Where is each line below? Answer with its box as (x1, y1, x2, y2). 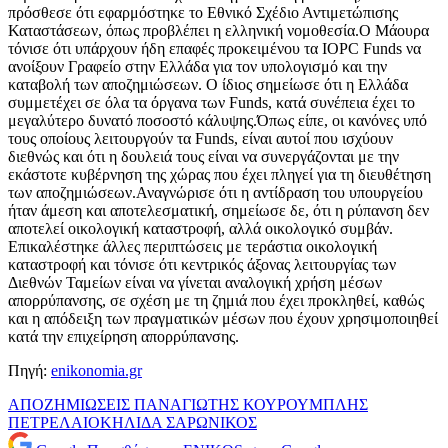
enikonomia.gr (51, 362, 142, 380)
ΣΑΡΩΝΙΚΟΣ (166, 414, 257, 432)
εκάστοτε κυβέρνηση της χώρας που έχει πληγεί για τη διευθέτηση (8, 166, 431, 184)
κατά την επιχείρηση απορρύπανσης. (8, 328, 239, 346)
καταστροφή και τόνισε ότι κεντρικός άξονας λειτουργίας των (8, 256, 396, 274)
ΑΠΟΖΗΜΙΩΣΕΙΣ (8, 396, 134, 414)
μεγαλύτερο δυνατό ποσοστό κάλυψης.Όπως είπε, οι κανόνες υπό (8, 112, 427, 130)
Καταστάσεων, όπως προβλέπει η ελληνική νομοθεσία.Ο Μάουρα (8, 22, 429, 40)
